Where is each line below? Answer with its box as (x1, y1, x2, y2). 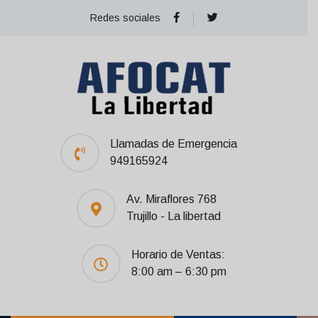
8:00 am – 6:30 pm (131, 265, 226, 278)
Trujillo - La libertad (126, 210, 221, 222)
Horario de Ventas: (131, 248, 225, 261)
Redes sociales (89, 12, 160, 23)
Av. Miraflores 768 (126, 193, 216, 205)
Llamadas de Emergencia (109, 138, 237, 150)
